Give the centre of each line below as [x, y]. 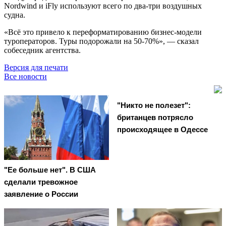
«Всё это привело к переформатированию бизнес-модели [103, 32]
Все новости [25, 76]
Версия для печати [36, 67]
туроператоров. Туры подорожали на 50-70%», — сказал [101, 41]
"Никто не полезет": [154, 105]
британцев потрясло [155, 117]
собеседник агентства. [43, 50]
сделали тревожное [41, 182]
